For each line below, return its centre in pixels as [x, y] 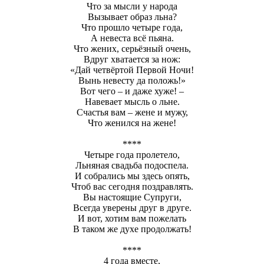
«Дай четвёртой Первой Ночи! [132, 70]
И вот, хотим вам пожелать [132, 218]
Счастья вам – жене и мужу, [132, 112]
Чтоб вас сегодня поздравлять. [132, 186]
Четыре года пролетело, [132, 154]
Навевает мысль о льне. [132, 101]
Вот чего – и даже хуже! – [132, 91]
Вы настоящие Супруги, [132, 197]
